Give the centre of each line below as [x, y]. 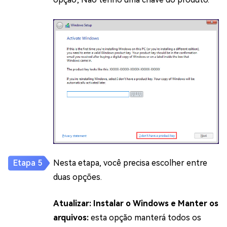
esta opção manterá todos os [146, 217]
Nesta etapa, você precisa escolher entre [130, 163]
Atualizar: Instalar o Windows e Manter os [136, 203]
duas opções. [78, 177]
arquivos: [72, 217]
